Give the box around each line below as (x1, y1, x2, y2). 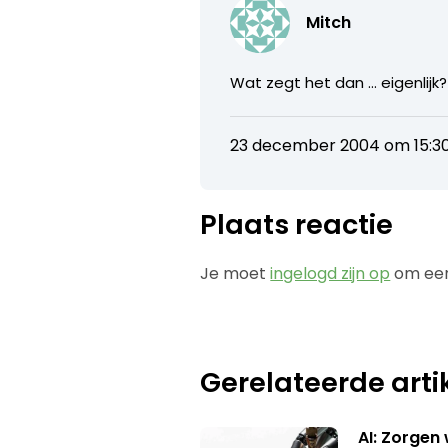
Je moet (200, 261, 271, 285)
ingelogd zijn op (270, 261, 391, 285)
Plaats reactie (200, 205, 394, 243)
